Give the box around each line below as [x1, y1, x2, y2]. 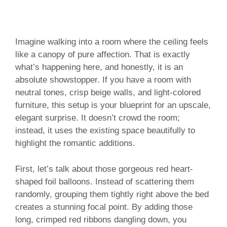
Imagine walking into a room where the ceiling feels [15, 37, 208, 47]
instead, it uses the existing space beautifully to [15, 126, 195, 136]
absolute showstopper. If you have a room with [15, 75, 191, 85]
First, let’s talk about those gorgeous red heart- [15, 164, 193, 174]
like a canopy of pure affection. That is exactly [15, 50, 190, 60]
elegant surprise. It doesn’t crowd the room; [15, 113, 180, 123]
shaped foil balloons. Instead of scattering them [15, 176, 194, 186]
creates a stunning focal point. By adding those [15, 202, 193, 212]
